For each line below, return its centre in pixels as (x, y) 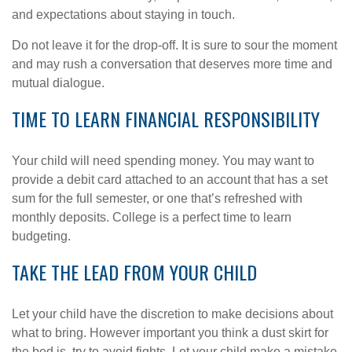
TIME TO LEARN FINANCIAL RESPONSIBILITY (166, 119)
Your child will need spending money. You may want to (163, 161)
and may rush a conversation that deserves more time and (172, 64)
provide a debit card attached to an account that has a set (170, 180)
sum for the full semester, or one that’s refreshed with (157, 198)
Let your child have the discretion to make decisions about (172, 314)
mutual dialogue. (58, 83)
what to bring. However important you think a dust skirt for (170, 333)
